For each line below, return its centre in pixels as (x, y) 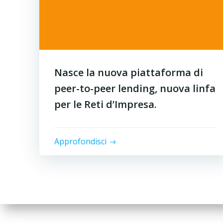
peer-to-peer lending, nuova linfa (135, 88)
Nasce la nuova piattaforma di (129, 72)
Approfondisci (80, 141)
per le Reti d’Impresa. (106, 104)
